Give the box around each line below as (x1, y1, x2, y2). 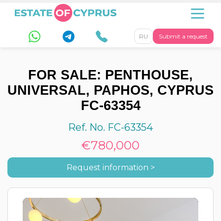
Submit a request (159, 33, 208, 40)
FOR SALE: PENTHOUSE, (28, 68, 193, 82)
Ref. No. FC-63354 (68, 121, 153, 133)
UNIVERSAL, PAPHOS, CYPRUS (7, 83, 214, 98)
